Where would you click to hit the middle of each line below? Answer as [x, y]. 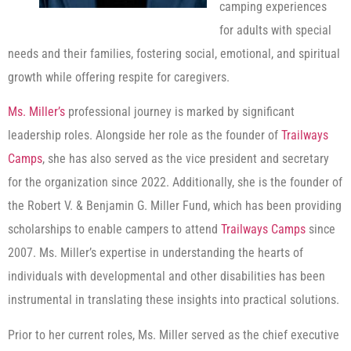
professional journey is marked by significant [180, 112]
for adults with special [275, 30]
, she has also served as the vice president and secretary [186, 159]
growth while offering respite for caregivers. [119, 77]
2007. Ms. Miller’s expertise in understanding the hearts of [156, 253]
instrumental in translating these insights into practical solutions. [174, 300]
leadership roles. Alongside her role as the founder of [145, 136]
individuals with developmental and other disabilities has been [166, 277]
